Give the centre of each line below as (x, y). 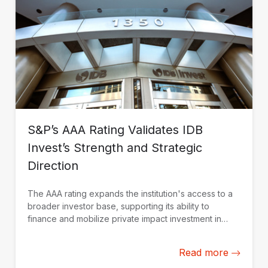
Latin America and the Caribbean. (92, 232)
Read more (204, 253)
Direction (53, 166)
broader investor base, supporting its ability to (118, 206)
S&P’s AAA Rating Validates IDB (115, 130)
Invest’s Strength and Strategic (115, 148)
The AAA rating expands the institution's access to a (130, 194)
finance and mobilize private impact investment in (124, 219)
